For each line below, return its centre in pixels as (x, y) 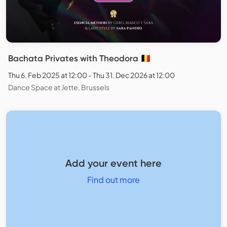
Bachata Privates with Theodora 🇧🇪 (80, 59)
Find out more (113, 179)
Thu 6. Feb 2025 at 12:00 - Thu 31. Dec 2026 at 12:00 (91, 75)
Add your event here (113, 163)
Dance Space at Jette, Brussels (59, 87)
